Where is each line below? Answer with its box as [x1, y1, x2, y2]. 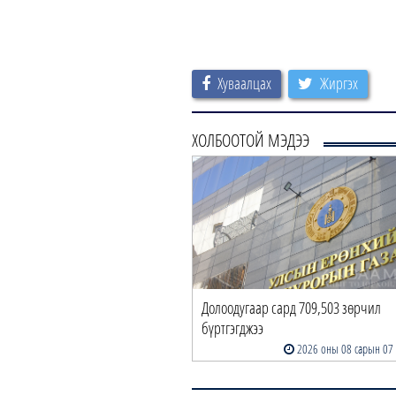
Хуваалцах [217, 72, 271, 95]
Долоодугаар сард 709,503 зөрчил [202, 297, 381, 319]
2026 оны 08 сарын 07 [294, 340, 394, 358]
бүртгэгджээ [202, 317, 263, 339]
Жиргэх [320, 72, 358, 95]
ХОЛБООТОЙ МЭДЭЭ [192, 128, 309, 153]
